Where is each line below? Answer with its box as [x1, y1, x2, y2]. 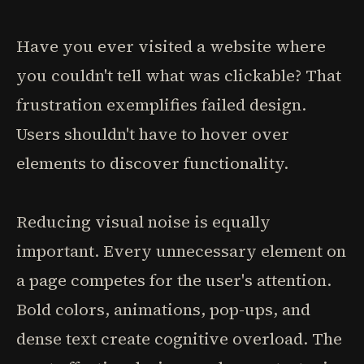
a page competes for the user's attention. [16, 269, 331, 292]
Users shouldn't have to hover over [16, 123, 289, 145]
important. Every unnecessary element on [16, 240, 346, 262]
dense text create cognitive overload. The [16, 327, 342, 350]
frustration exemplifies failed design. [16, 93, 306, 116]
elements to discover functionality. [16, 152, 288, 175]
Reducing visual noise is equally [16, 210, 271, 233]
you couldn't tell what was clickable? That [16, 64, 341, 87]
